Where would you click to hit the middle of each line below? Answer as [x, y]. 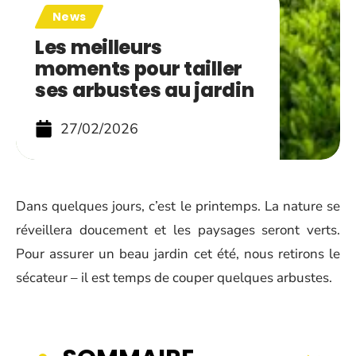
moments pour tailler [139, 69]
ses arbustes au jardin [145, 90]
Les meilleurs [99, 47]
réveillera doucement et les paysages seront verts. [178, 230]
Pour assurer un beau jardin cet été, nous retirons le [178, 254]
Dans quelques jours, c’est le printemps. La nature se [178, 206]
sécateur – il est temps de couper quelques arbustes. [174, 278]
